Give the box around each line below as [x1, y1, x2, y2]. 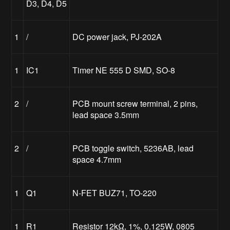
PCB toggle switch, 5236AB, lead [72, 142, 194, 154]
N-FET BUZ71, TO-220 [72, 186, 157, 199]
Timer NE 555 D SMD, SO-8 [72, 64, 176, 76]
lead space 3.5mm [72, 108, 140, 121]
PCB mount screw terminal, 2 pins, [72, 97, 198, 109]
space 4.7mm [72, 153, 122, 165]
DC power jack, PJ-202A [72, 30, 162, 43]
